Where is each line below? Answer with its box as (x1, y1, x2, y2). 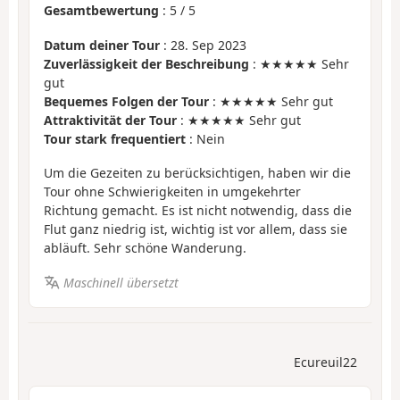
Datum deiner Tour (44, 36, 160, 54)
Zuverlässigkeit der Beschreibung (44, 54, 249, 72)
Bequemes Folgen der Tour (44, 92, 209, 110)
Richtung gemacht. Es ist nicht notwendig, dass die (44, 202, 352, 220)
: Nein (186, 129, 225, 147)
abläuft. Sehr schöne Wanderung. (44, 239, 246, 257)
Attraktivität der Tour (44, 111, 177, 129)
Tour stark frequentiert (44, 129, 186, 147)
